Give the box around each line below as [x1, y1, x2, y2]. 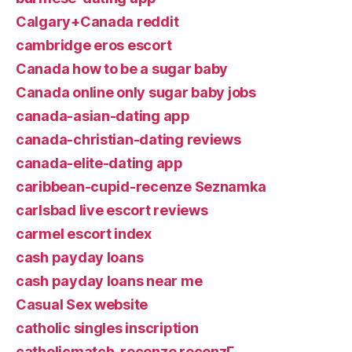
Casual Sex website [16, 296, 148, 313]
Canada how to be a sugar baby [16, 60, 229, 77]
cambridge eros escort [16, 37, 172, 53]
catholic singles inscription [16, 320, 199, 336]
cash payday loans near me [16, 273, 203, 289]
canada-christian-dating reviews [16, 131, 241, 148]
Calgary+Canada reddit [16, 13, 179, 30]
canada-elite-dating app [16, 155, 183, 171]
